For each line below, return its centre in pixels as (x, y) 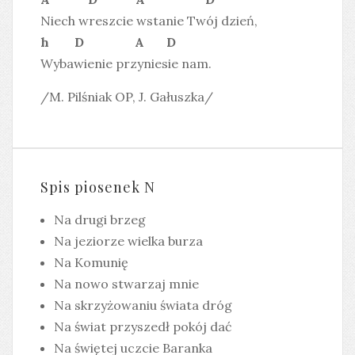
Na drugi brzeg (100, 219)
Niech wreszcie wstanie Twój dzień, (149, 21)
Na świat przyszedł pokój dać (143, 326)
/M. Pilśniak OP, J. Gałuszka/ (127, 97)
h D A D (108, 42)
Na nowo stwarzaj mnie (126, 284)
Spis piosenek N (98, 187)
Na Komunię (91, 262)
